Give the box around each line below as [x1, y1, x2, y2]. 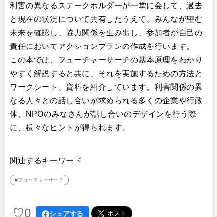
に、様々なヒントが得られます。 [10, 124, 130, 132]
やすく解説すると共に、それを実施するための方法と [10, 69, 203, 77]
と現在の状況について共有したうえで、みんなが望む [10, 15, 203, 23]
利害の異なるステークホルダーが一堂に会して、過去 [10, 1, 203, 10]
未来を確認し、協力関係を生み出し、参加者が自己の [10, 29, 203, 37]
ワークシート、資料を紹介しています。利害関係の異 [10, 83, 203, 91]
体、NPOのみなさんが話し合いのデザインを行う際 [10, 110, 197, 118]
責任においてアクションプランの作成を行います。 [10, 42, 195, 50]
